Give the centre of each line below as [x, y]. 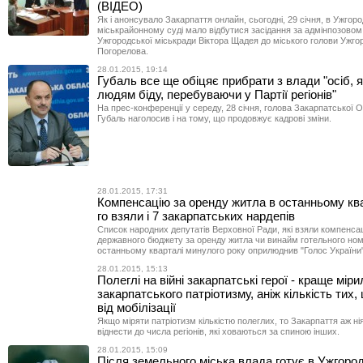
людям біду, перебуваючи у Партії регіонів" [217, 94]
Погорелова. [123, 51]
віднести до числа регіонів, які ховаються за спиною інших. [218, 331]
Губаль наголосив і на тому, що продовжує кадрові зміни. [214, 118]
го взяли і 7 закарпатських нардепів [196, 216]
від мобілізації [137, 307]
